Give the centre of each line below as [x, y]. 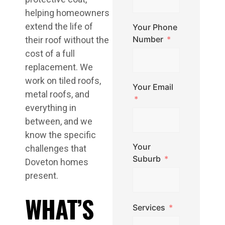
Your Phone [155, 27]
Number [148, 39]
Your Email [153, 87]
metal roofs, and [57, 94]
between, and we [59, 121]
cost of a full [50, 53]
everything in [51, 108]
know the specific [61, 135]
